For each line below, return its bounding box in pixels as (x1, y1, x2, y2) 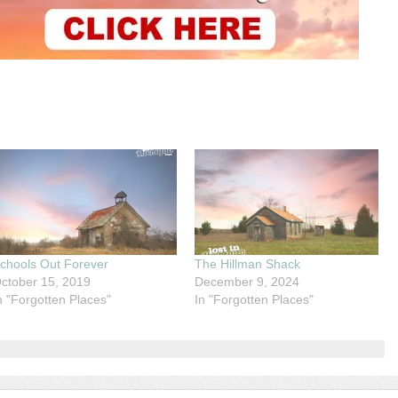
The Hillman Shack (194, 256, 300, 271)
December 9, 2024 (194, 274, 299, 289)
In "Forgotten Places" (194, 291, 314, 306)
